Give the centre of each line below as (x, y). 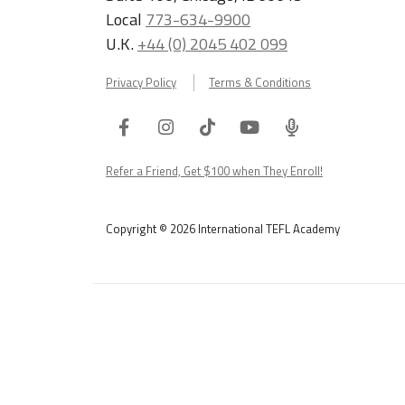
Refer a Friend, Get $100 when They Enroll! (214, 170)
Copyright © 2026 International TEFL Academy (223, 228)
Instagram (211, 126)
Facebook (163, 126)
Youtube (288, 126)
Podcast (326, 162)
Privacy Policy (141, 82)
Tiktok (238, 126)
